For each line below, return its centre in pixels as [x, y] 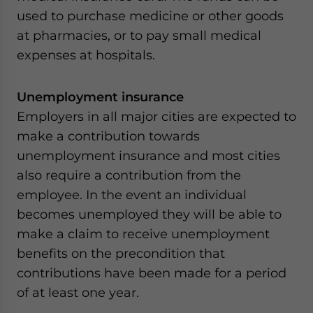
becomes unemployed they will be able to [149, 214]
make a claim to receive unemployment [143, 234]
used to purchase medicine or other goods [150, 16]
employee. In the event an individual [132, 195]
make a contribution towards [108, 136]
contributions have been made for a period [152, 273]
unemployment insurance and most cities [148, 155]
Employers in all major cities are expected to [156, 116]
